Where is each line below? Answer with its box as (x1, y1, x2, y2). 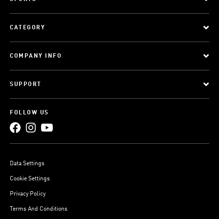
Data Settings (10, 161, 44, 167)
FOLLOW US (10, 110, 49, 116)
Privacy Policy (10, 191, 45, 197)
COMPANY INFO (10, 53, 62, 59)
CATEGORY (10, 25, 45, 31)
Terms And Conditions (10, 206, 67, 212)
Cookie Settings (10, 176, 50, 182)
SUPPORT (10, 82, 42, 88)
